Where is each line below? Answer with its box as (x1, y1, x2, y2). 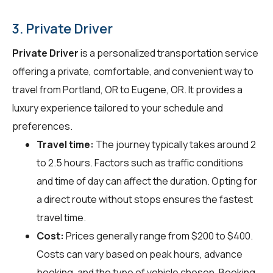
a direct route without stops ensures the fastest (37, 192, 253, 206)
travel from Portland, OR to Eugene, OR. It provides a (12, 82, 243, 96)
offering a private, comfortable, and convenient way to (12, 64, 253, 78)
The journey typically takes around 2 (94, 137, 256, 151)
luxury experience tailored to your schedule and (12, 101, 223, 115)
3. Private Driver (12, 19, 113, 38)
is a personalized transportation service (79, 46, 258, 60)
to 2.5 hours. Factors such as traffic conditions (37, 155, 243, 169)
